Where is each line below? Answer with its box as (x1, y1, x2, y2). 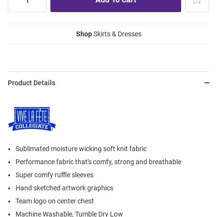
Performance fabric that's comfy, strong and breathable (15, 158, 181, 166)
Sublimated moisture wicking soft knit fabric (15, 145, 147, 153)
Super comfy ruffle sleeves (15, 171, 93, 179)
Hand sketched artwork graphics (15, 184, 113, 192)
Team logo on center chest (15, 197, 94, 205)
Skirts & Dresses (92, 30, 141, 38)
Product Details (8, 79, 55, 87)
